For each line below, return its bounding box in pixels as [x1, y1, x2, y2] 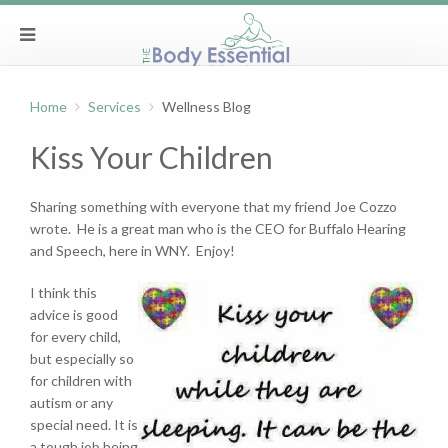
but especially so [30, 350, 134, 367]
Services [88, 98, 141, 115]
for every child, [30, 328, 121, 345]
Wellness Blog [162, 98, 251, 115]
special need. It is [30, 416, 138, 433]
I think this [30, 284, 97, 301]
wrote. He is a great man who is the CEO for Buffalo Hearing [30, 220, 406, 237]
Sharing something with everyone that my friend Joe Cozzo [30, 198, 397, 215]
